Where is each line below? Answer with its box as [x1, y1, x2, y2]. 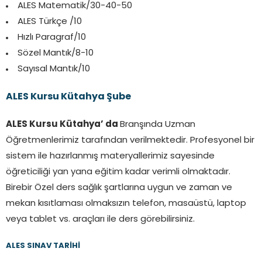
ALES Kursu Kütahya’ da [6, 120, 120, 130]
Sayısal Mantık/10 [18, 65, 90, 74]
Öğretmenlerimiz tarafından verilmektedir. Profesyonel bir [6, 136, 254, 146]
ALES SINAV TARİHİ [6, 242, 80, 250]
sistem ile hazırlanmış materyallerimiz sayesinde [6, 152, 215, 161]
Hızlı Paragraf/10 [18, 33, 86, 43]
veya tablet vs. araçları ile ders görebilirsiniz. [6, 215, 195, 225]
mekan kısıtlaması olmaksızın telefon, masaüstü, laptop [6, 199, 246, 209]
